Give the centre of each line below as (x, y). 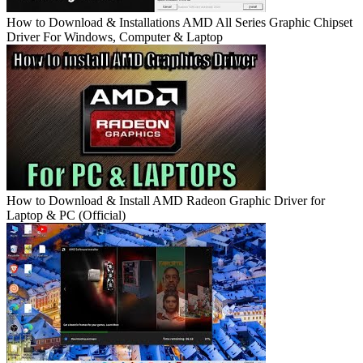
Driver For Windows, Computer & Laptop (115, 37)
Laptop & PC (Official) (66, 216)
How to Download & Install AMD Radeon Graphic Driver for (166, 201)
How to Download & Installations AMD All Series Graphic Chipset (179, 23)
